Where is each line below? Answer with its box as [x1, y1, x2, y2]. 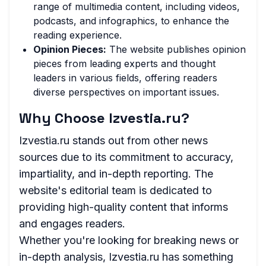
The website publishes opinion [106, 43, 246, 55]
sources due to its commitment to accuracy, [19, 151, 233, 163]
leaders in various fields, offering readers [33, 72, 217, 84]
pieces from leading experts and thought [33, 58, 216, 69]
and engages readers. [19, 217, 125, 230]
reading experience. [33, 29, 122, 41]
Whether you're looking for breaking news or [19, 234, 239, 246]
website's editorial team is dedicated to [19, 184, 212, 197]
